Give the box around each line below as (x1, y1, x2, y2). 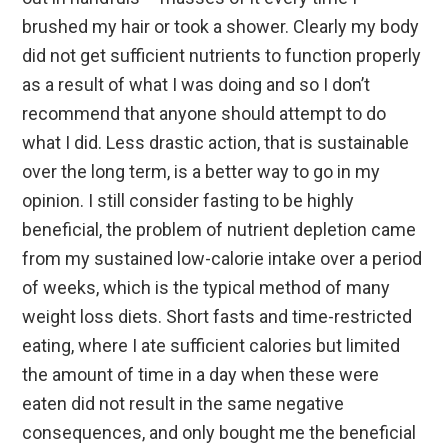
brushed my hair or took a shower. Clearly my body (22, 15, 420, 37)
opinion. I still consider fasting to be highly (22, 189, 355, 211)
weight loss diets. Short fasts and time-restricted (22, 305, 413, 327)
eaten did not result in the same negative (22, 392, 345, 414)
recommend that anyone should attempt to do (22, 102, 387, 124)
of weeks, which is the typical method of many (22, 276, 391, 298)
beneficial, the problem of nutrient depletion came (22, 218, 417, 240)
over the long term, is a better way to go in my (22, 160, 381, 182)
